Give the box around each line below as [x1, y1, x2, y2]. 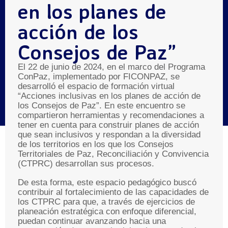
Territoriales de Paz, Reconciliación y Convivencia [18, 149, 209, 159]
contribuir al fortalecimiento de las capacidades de [18, 187, 209, 197]
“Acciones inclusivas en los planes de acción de [18, 91, 201, 101]
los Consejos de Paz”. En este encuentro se [18, 101, 185, 110]
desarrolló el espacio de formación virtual [18, 81, 175, 91]
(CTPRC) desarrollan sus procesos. [18, 159, 154, 168]
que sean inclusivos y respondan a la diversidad [18, 130, 201, 139]
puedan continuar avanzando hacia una [18, 216, 166, 226]
